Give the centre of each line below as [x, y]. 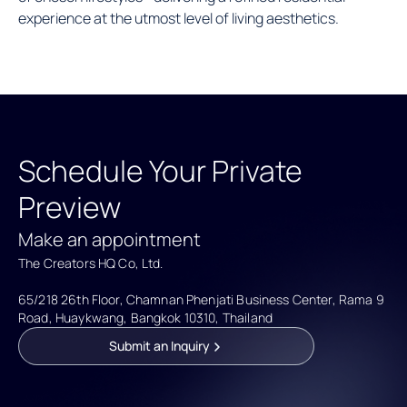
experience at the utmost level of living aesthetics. [179, 18]
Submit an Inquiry [159, 345]
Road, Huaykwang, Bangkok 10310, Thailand [145, 317]
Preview [69, 207]
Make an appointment [109, 239]
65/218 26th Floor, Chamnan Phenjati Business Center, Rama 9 [201, 299]
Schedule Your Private [160, 170]
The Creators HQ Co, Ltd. [91, 263]
